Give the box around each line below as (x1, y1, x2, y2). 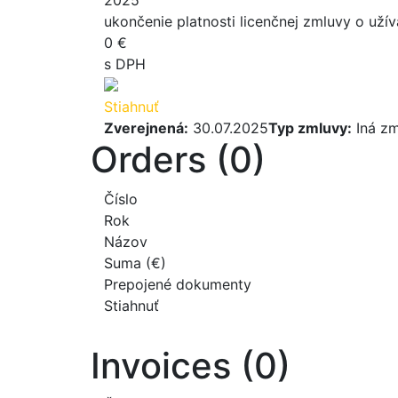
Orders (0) (91, 137, 266, 181)
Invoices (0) (91, 343, 291, 387)
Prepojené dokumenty (104, 275, 251, 293)
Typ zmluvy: (268, 118, 352, 137)
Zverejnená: (104, 118, 188, 137)
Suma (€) (104, 253, 166, 272)
